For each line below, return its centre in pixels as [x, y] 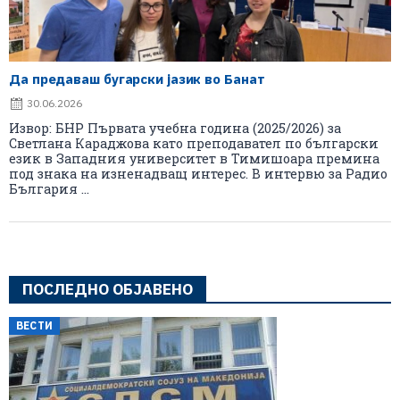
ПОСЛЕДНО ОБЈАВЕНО [108, 289]
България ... [49, 188]
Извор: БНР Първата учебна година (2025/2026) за [175, 128]
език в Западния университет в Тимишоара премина [194, 158]
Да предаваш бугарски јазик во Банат [137, 79]
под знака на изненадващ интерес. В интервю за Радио [198, 173]
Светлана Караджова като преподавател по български [194, 143]
